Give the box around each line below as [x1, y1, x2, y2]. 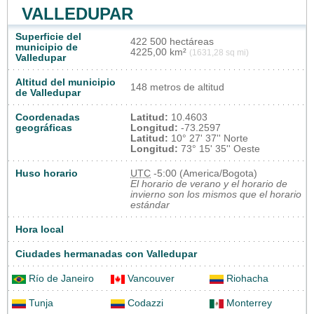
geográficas [15, 122, 72, 133]
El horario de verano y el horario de [130, 178, 287, 189]
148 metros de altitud [130, 81, 224, 93]
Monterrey [224, 297, 272, 308]
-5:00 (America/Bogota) [151, 168, 257, 179]
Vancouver [125, 273, 175, 284]
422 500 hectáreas [130, 36, 214, 47]
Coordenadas [15, 111, 80, 123]
